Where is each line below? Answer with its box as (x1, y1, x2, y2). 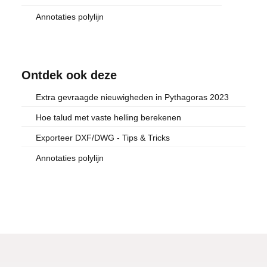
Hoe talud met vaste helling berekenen (36, 113, 181, 123)
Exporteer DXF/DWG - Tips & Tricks (122, 133, 170, 143)
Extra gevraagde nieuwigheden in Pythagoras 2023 (36, 92, 229, 103)
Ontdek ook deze (21, 69, 117, 82)
